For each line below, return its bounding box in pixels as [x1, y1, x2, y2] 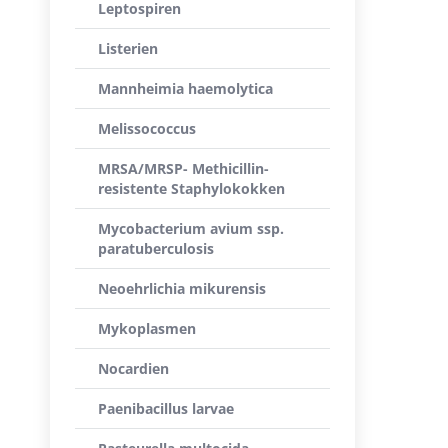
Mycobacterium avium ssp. [98, 219, 284, 238]
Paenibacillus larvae [98, 399, 234, 418]
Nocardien [98, 359, 169, 378]
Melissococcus [98, 119, 196, 138]
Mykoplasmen [98, 319, 196, 338]
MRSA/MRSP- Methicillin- [98, 159, 269, 178]
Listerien [98, 39, 158, 58]
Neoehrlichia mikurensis [98, 279, 266, 298]
